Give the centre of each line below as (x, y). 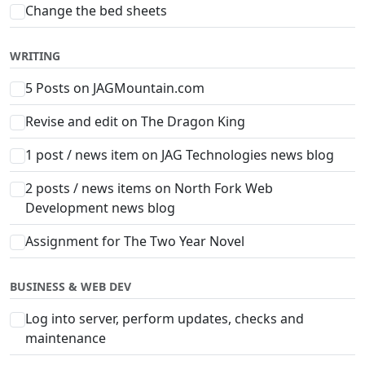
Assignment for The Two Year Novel (135, 241)
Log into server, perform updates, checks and (165, 318)
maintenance (66, 338)
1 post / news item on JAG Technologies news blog (180, 154)
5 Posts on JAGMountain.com (115, 88)
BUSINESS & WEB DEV (70, 286)
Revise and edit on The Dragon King (136, 121)
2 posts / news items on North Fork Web (150, 188)
